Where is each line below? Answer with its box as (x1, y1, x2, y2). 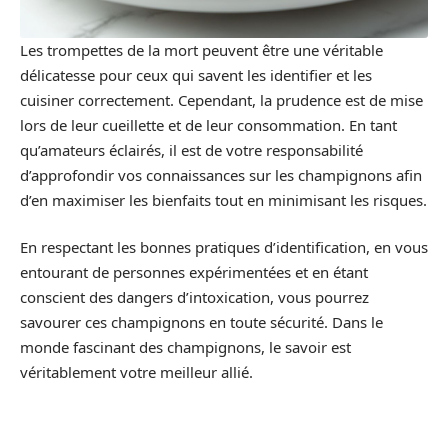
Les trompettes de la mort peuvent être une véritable (20, 39, 383, 60)
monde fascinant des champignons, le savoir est (20, 337, 351, 357)
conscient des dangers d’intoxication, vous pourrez (20, 287, 369, 307)
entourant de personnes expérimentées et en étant (20, 262, 368, 282)
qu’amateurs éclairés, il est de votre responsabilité (20, 139, 363, 160)
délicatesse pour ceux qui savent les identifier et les (20, 64, 372, 85)
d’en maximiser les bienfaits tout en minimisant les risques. (20, 189, 427, 210)
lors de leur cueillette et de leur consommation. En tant (20, 114, 397, 135)
